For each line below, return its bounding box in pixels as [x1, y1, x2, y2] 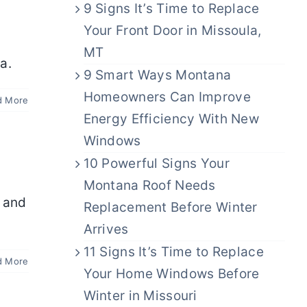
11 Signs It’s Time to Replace [83, 244, 264, 260]
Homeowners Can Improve [83, 89, 251, 106]
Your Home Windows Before [83, 266, 260, 282]
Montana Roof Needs [83, 177, 216, 194]
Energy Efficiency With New [83, 111, 260, 127]
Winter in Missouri [83, 288, 197, 304]
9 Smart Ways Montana [83, 67, 232, 84]
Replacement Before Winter [83, 199, 258, 216]
